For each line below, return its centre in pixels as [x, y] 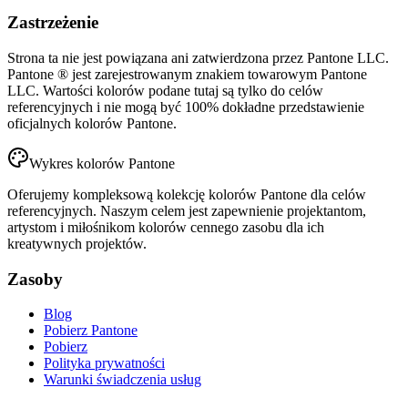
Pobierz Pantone [91, 331]
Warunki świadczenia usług [122, 380]
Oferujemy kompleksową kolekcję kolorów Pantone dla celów [187, 195]
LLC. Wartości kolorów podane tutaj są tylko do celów [165, 91]
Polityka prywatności [104, 363]
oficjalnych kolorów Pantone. [92, 124]
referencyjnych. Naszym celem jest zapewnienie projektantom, [187, 211]
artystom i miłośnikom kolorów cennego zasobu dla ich [166, 228]
